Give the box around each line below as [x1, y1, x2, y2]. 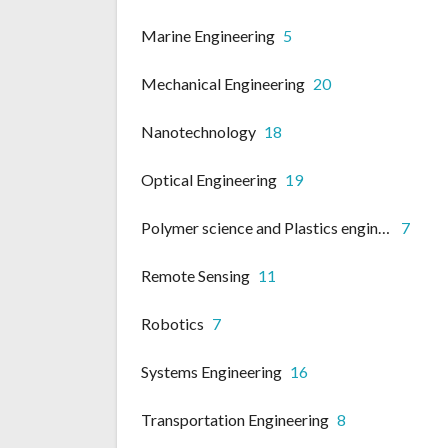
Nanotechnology [141, 122, 256, 142]
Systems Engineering [141, 362, 282, 382]
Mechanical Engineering [141, 74, 305, 94]
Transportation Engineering [141, 410, 329, 430]
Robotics [141, 314, 204, 334]
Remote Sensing [141, 266, 250, 286]
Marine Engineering [141, 26, 275, 46]
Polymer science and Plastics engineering [378, 218, 390, 238]
